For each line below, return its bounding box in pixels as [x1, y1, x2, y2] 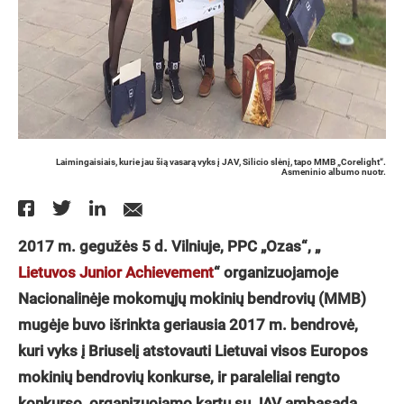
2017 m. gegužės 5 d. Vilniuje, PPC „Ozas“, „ [18, 237, 320, 255]
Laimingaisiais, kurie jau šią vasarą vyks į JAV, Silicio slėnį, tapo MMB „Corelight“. [56, 157, 386, 167]
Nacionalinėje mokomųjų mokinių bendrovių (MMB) [18, 289, 366, 308]
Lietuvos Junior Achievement [18, 263, 214, 281]
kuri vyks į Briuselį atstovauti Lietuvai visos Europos [18, 342, 368, 360]
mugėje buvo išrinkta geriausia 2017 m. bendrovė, [18, 316, 358, 334]
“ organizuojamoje [214, 263, 338, 281]
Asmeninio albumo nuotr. [281, 167, 386, 177]
